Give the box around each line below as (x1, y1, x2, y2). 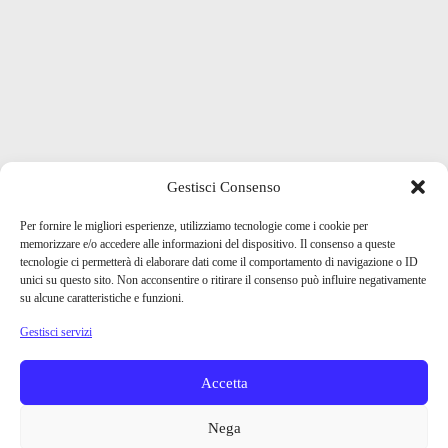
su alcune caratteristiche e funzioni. (20, 291, 184, 305)
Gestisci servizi (20, 325, 92, 339)
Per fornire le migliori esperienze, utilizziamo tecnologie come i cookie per (20, 219, 368, 233)
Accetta (200, 374, 248, 391)
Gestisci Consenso (167, 178, 281, 195)
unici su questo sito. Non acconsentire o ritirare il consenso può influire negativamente (20, 273, 426, 287)
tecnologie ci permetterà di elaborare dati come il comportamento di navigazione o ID (20, 255, 418, 269)
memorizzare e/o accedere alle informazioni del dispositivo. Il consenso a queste (20, 237, 395, 251)
